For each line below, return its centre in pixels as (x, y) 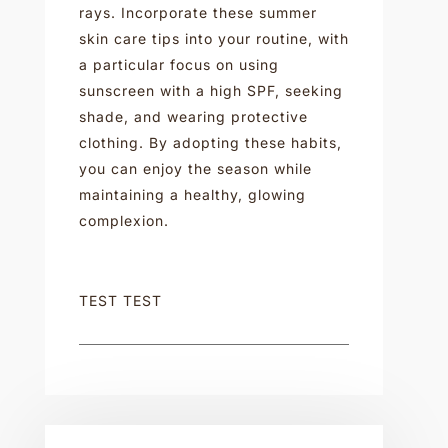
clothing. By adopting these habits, (210, 142)
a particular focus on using (178, 64)
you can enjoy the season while (195, 168)
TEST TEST (120, 300)
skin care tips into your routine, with (213, 38)
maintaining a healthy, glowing (192, 194)
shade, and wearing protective (193, 116)
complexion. (123, 220)
